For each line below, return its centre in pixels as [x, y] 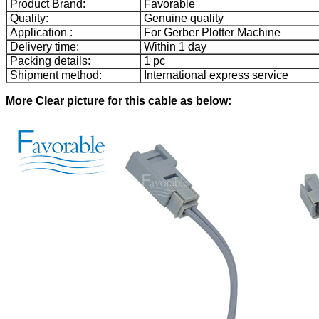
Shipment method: [54, 75]
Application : [40, 33]
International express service [215, 75]
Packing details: [49, 61]
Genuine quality [182, 19]
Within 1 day [174, 47]
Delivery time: [43, 47]
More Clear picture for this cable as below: [119, 101]
